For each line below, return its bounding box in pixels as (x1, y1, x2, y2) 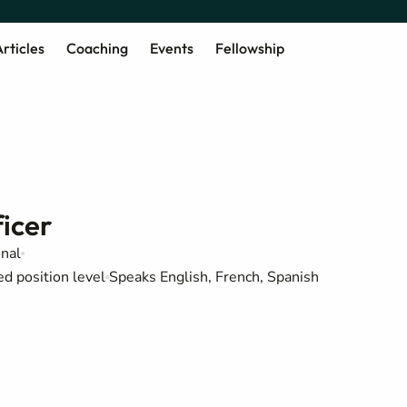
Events (149, 38, 194, 57)
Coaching (65, 38, 128, 57)
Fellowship (214, 38, 284, 57)
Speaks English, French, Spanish (109, 267, 319, 287)
